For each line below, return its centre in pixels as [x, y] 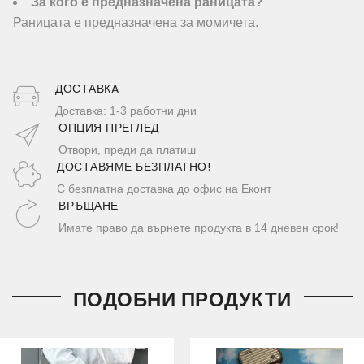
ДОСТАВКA [87, 89]
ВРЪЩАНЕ [89, 206]
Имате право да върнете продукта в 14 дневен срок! [199, 228]
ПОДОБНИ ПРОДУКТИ [182, 300]
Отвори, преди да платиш [127, 150]
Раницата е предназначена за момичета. [136, 23]
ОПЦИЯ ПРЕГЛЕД [109, 128]
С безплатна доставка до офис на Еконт [164, 189]
